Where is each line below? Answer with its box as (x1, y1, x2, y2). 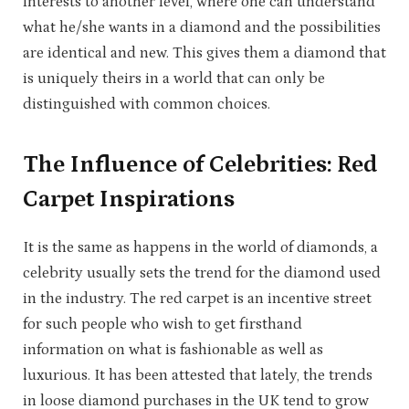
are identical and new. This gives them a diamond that (23, 43, 386, 62)
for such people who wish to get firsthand (23, 315, 302, 334)
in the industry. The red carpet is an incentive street (23, 289, 372, 309)
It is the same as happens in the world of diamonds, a (23, 238, 378, 257)
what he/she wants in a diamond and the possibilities (23, 17, 381, 37)
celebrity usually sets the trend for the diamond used (23, 264, 381, 283)
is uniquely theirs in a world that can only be (23, 68, 325, 88)
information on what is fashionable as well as (23, 341, 323, 360)
